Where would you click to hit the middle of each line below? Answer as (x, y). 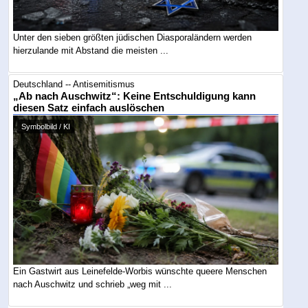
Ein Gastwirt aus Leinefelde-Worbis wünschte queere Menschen (140, 272)
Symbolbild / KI (46, 127)
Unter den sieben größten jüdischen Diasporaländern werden (133, 38)
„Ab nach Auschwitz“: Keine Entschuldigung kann (135, 97)
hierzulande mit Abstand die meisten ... (91, 51)
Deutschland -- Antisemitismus (74, 85)
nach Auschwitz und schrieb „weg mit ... (93, 285)
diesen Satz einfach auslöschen (89, 108)
